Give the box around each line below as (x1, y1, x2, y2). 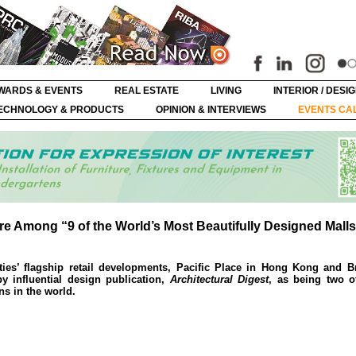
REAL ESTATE (114, 85, 179, 96)
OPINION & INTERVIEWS (156, 104, 266, 115)
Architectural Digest (169, 273, 269, 285)
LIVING (211, 85, 242, 96)
